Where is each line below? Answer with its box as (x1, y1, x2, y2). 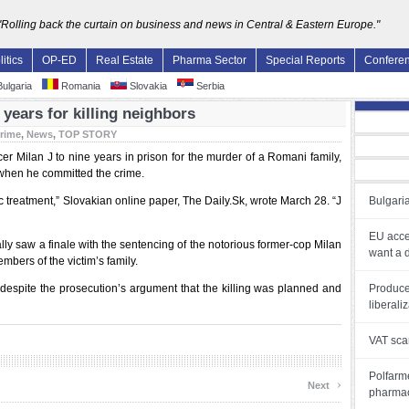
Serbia (194, 80, 225, 91)
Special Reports (266, 54, 345, 67)
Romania (58, 80, 100, 91)
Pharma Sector (173, 54, 246, 67)
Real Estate (96, 54, 153, 67)
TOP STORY (58, 129, 117, 140)
